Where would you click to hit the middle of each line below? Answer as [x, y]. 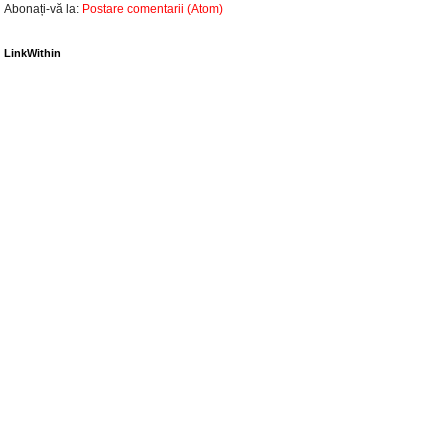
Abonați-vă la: [43, 9]
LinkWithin [32, 53]
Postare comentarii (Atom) [152, 9]
